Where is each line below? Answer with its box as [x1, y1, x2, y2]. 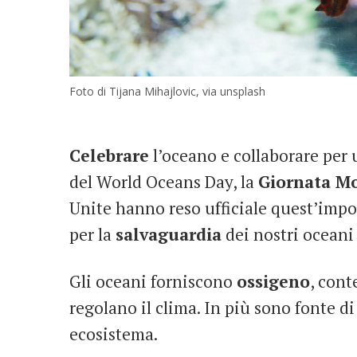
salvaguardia [116, 223, 222, 246]
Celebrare [69, 144, 149, 167]
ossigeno [237, 270, 310, 293]
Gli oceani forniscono [69, 270, 237, 293]
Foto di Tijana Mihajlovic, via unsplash [69, 84, 265, 100]
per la [69, 223, 116, 246]
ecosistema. [69, 323, 158, 346]
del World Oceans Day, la [69, 171, 258, 194]
